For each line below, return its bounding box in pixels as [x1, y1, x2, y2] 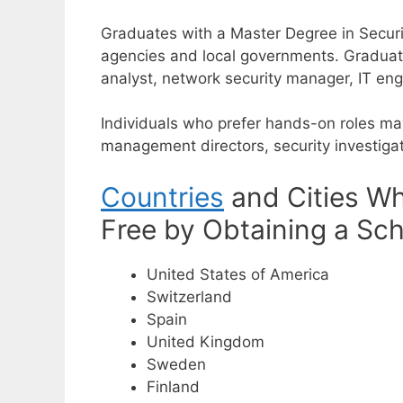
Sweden [147, 354, 206, 373]
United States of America [147, 264, 329, 283]
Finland [147, 377, 200, 396]
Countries [101, 180, 224, 213]
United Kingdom [147, 332, 264, 351]
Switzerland [147, 287, 232, 306]
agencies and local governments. [101, 46, 344, 65]
